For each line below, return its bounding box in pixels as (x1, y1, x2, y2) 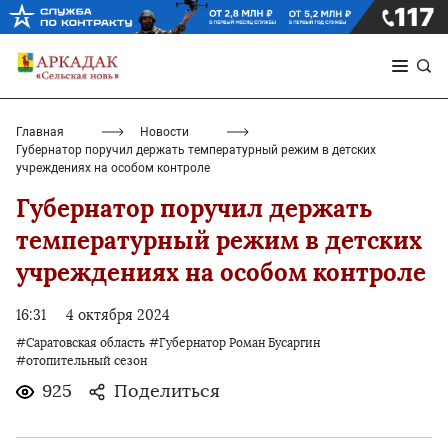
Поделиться (114, 380, 220, 403)
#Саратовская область (16, 336, 145, 351)
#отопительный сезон (16, 354, 147, 369)
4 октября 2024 (66, 307, 170, 325)
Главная (16, 125, 64, 140)
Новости (140, 125, 189, 140)
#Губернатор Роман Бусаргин (149, 336, 320, 351)
